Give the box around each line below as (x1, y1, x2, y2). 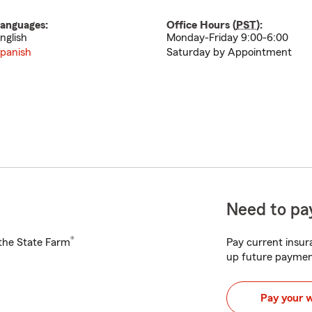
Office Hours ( (166, 19, 236, 31)
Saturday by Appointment (166, 47, 292, 58)
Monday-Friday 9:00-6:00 (166, 32, 288, 43)
